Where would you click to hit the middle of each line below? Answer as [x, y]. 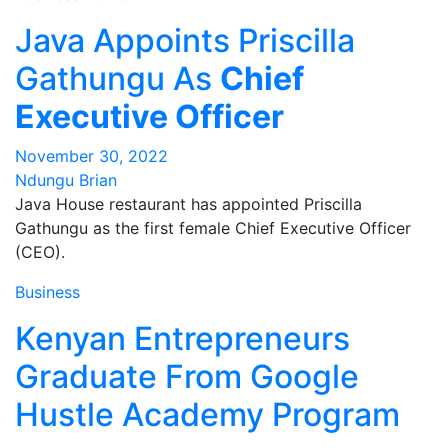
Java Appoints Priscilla [185, 40]
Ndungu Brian [66, 180]
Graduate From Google [187, 376]
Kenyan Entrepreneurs [182, 338]
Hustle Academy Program [207, 414]
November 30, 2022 [91, 156]
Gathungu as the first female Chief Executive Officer [213, 228]
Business [47, 292]
